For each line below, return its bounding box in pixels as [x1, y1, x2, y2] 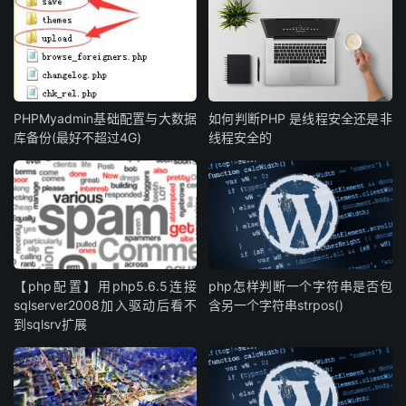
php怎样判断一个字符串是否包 [208, 277, 392, 294]
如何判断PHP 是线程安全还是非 [208, 111, 392, 127]
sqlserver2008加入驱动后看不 [14, 296, 198, 313]
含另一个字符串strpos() [208, 296, 344, 313]
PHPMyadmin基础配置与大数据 [14, 111, 198, 127]
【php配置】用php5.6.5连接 [14, 277, 198, 294]
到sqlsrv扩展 [14, 315, 87, 332]
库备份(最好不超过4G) [14, 130, 141, 146]
